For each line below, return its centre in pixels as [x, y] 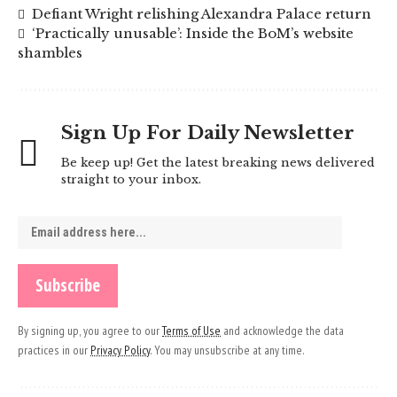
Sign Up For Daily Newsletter [208, 132]
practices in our [54, 350]
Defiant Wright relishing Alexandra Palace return [202, 13]
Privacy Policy [120, 350]
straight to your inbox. [131, 179]
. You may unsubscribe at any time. [227, 350]
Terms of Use [191, 330]
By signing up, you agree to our [90, 330]
